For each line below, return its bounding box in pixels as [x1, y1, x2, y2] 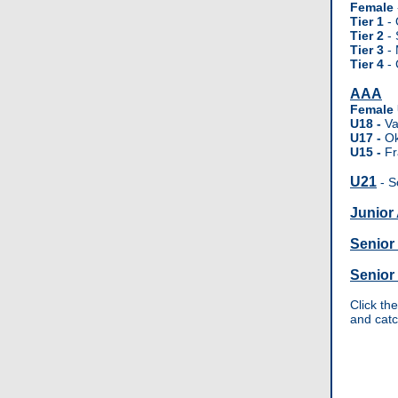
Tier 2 [350, 28, 384, 43]
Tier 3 [350, 43, 384, 57]
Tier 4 [350, 57, 384, 71]
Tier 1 [350, 14, 384, 28]
